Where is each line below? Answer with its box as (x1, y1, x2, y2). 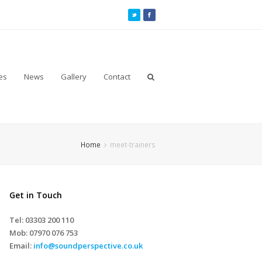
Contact (103, 71, 130, 82)
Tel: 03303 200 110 (9, 215, 74, 225)
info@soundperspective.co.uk (33, 240, 143, 251)
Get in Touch (9, 189, 62, 201)
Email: (9, 240, 32, 251)
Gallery (61, 71, 87, 82)
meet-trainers (110, 139, 156, 149)
